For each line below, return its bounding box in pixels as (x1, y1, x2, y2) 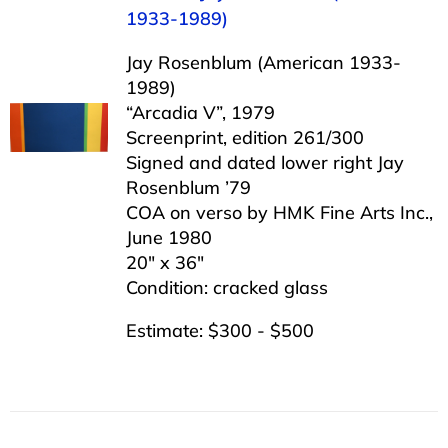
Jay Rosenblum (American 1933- (125, 50, 401, 74)
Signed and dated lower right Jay (125, 150, 404, 174)
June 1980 (125, 225, 212, 249)
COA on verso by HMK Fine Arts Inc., (125, 200, 433, 224)
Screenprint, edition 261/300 (125, 125, 364, 149)
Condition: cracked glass (125, 275, 328, 299)
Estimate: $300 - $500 (125, 318, 314, 342)
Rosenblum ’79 (125, 175, 251, 199)
